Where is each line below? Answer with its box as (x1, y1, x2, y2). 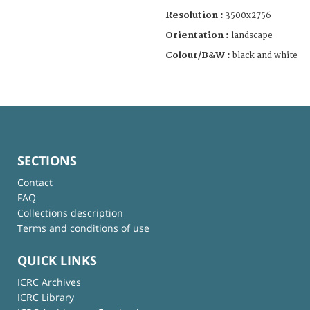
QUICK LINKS (17, 252, 97, 269)
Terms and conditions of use (17, 221, 149, 235)
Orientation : (165, 29, 231, 41)
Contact (17, 175, 53, 189)
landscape (231, 30, 273, 41)
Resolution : (165, 9, 224, 21)
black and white (232, 50, 298, 61)
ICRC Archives (17, 275, 81, 289)
